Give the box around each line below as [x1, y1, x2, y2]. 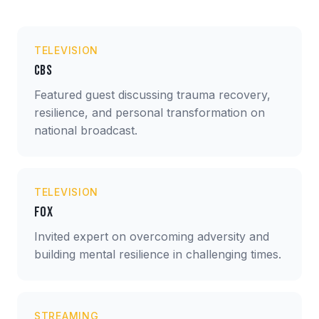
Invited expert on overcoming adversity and [34, 229, 269, 244]
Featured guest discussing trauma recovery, [34, 87, 271, 102]
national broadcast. [34, 122, 137, 137]
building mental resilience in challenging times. [34, 246, 281, 261]
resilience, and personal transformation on [34, 105, 265, 120]
